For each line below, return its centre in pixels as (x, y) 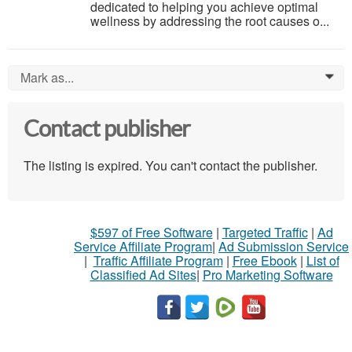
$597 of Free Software (151, 233)
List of (323, 261)
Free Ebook (264, 261)
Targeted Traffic (265, 233)
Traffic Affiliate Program (158, 261)
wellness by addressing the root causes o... (210, 21)
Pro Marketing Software (268, 275)
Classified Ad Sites (143, 275)
